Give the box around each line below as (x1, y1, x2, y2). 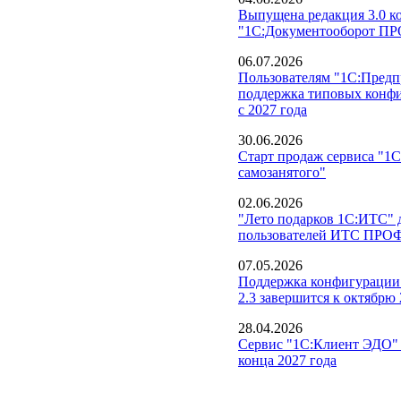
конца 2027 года (238, 352, 337, 368)
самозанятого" (238, 164, 326, 180)
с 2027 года (238, 101, 307, 117)
